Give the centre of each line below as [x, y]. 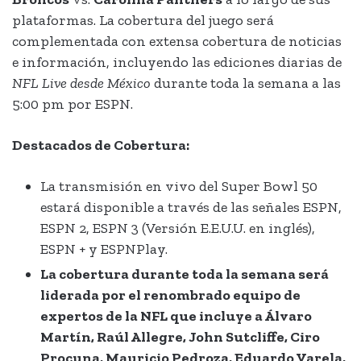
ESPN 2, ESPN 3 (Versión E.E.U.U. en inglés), [178, 228]
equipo [257, 295]
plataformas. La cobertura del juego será [143, 21]
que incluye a [217, 316]
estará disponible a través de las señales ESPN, [191, 207]
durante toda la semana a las [247, 83]
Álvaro [288, 316]
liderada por [84, 295]
